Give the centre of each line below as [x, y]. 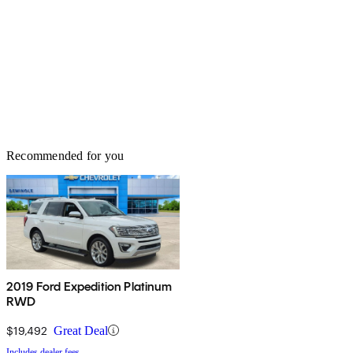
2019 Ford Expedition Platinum [89, 286]
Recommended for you [65, 155]
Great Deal [81, 330]
